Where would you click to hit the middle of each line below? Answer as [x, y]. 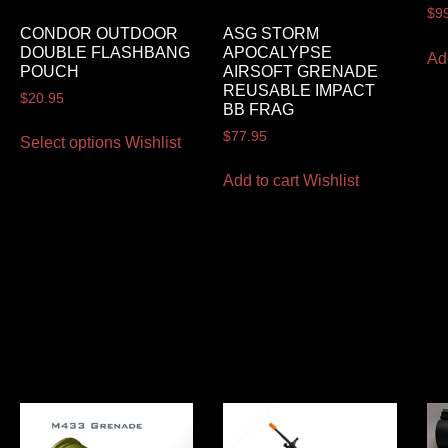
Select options [70, 143]
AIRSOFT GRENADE [301, 71]
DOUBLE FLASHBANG [104, 52]
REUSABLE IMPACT [299, 90]
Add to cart [261, 181]
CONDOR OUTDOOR [98, 33]
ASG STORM [271, 33]
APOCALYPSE [278, 52]
